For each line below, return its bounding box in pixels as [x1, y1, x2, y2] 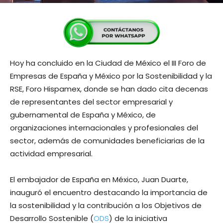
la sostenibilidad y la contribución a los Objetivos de [10, 200, 202, 211]
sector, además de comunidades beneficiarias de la [10, 135, 205, 146]
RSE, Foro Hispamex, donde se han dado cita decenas [10, 83, 208, 94]
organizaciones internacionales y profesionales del [10, 122, 198, 133]
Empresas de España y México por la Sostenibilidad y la [10, 70, 212, 81]
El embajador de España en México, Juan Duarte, [10, 174, 188, 185]
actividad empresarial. [10, 148, 93, 159]
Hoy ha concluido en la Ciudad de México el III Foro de [10, 57, 206, 68]
